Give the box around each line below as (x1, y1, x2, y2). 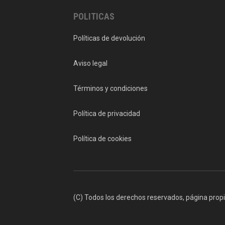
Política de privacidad (73, 109, 140, 118)
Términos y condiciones (73, 84, 148, 93)
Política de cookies (73, 135, 132, 143)
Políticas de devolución (73, 34, 145, 43)
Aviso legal (73, 59, 107, 68)
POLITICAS (73, 11, 115, 22)
